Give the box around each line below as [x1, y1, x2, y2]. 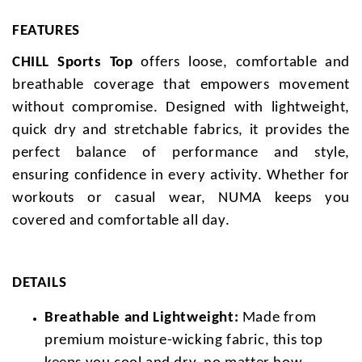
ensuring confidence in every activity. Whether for [12, 167, 350, 183]
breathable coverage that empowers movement [12, 77, 350, 93]
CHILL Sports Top [12, 54, 133, 70]
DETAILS [12, 276, 67, 292]
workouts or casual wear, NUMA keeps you [12, 190, 350, 206]
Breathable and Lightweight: [44, 310, 239, 326]
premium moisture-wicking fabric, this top [44, 333, 323, 349]
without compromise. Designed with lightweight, [12, 99, 350, 116]
